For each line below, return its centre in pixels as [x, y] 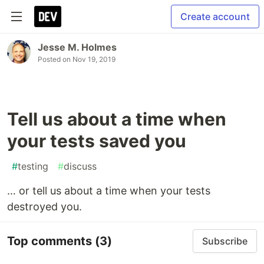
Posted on [55, 59]
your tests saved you [97, 141]
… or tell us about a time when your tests [109, 191]
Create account [215, 16]
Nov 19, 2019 [94, 59]
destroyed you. [44, 207]
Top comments [51, 241]
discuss [80, 166]
